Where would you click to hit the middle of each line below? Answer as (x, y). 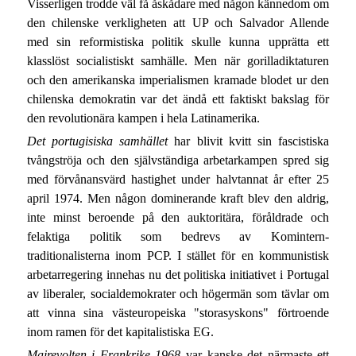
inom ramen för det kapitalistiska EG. (120, 332)
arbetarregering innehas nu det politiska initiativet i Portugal (178, 275)
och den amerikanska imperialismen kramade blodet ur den (178, 79)
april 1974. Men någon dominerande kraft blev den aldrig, (178, 199)
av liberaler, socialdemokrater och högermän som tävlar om (178, 294)
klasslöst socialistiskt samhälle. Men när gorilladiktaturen (178, 60)
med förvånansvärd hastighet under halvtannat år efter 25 (178, 180)
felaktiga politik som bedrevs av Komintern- (178, 237)
